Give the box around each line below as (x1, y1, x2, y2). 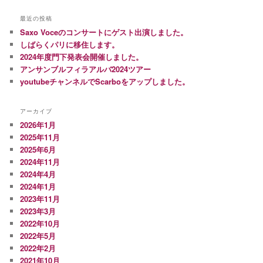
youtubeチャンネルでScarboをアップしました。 (20, 76, 190, 87)
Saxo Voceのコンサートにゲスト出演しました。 (20, 26, 188, 38)
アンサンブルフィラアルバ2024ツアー (20, 63, 151, 75)
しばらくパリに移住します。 (20, 39, 120, 50)
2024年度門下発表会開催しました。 (20, 51, 144, 63)
